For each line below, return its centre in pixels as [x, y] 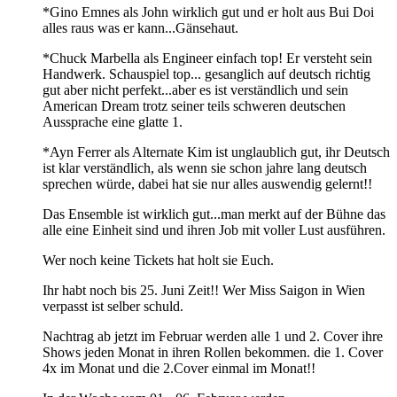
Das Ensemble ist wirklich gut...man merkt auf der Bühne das [214, 214]
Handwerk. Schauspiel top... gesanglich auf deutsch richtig [206, 74]
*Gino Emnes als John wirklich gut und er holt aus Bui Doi [208, 12]
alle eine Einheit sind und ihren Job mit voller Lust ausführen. [214, 230]
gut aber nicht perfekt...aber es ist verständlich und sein [195, 90]
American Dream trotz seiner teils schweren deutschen [194, 105]
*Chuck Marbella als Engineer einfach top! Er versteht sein [207, 58]
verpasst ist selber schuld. [113, 306]
